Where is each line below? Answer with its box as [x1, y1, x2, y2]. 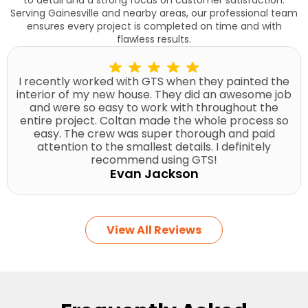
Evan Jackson [109, 164, 199, 182]
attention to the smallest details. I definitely [37, 138, 271, 155]
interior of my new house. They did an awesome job [16, 86, 291, 102]
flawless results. [117, 32, 191, 46]
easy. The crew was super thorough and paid [33, 125, 275, 142]
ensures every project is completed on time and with [26, 19, 282, 33]
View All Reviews [107, 221, 201, 238]
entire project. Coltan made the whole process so [19, 112, 289, 129]
